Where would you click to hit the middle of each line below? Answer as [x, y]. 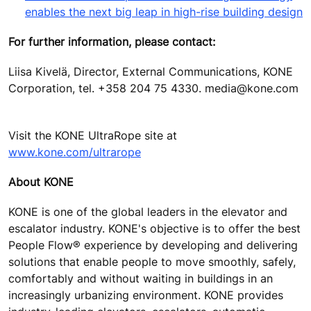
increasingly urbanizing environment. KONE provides [146, 295]
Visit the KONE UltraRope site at [93, 135]
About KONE [41, 182]
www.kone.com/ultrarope [75, 152]
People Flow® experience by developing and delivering [153, 245]
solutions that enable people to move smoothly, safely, [152, 261]
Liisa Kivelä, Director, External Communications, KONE [151, 72]
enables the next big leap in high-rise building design [164, 12]
